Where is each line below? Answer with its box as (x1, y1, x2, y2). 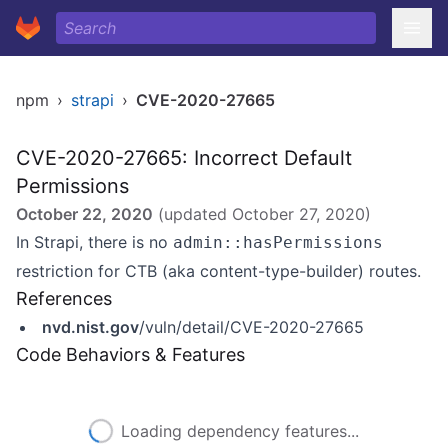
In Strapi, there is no (16, 232, 173, 252)
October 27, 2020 (232, 204, 365, 224)
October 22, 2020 (16, 204, 153, 224)
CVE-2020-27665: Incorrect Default (16, 146, 352, 170)
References (16, 288, 112, 309)
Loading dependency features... (121, 421, 359, 441)
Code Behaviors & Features (16, 344, 245, 365)
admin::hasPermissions (173, 233, 383, 252)
